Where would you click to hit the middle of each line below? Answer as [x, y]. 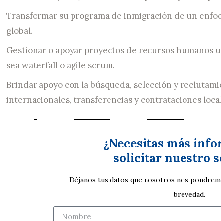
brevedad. [190, 194]
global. [19, 31]
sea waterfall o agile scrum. [60, 65]
